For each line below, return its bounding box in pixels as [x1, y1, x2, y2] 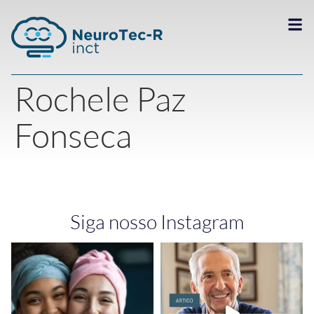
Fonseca [14, 114, 132, 156]
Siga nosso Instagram [70, 210, 244, 233]
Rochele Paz [14, 78, 186, 119]
